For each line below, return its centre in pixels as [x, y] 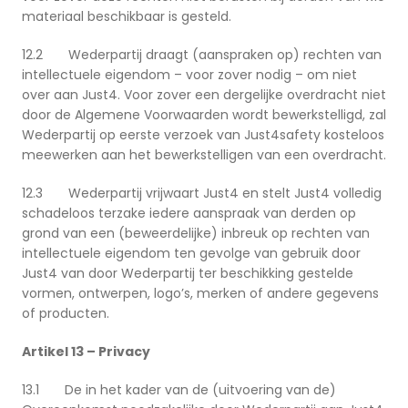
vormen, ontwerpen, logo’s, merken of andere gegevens [200, 294]
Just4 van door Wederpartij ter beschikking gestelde [188, 274]
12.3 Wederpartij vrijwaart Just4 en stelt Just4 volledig [202, 194]
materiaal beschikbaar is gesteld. [127, 17]
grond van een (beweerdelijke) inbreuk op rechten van [196, 234]
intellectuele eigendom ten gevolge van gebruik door [191, 254]
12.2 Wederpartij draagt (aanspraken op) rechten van [202, 55]
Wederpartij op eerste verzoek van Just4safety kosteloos [203, 135]
